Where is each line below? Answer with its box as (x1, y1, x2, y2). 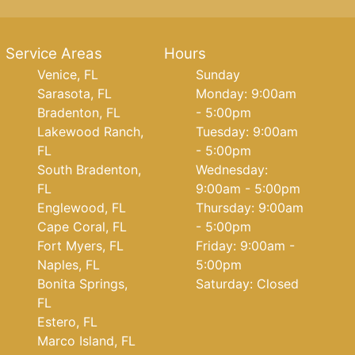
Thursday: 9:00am (196, 200, 304, 216)
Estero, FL (36, 314, 97, 330)
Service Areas (5, 44, 102, 63)
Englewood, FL (36, 200, 126, 216)
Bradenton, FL (36, 105, 120, 120)
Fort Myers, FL (36, 238, 124, 254)
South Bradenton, (36, 162, 141, 177)
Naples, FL (36, 257, 100, 273)
